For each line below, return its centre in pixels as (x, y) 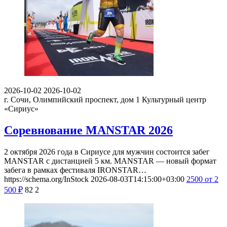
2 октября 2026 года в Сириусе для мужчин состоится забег (107, 152)
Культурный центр (174, 100)
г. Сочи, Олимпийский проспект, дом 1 (72, 100)
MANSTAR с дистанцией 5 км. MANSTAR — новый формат (110, 161)
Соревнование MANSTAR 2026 (88, 130)
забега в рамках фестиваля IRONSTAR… (75, 170)
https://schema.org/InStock (46, 179)
